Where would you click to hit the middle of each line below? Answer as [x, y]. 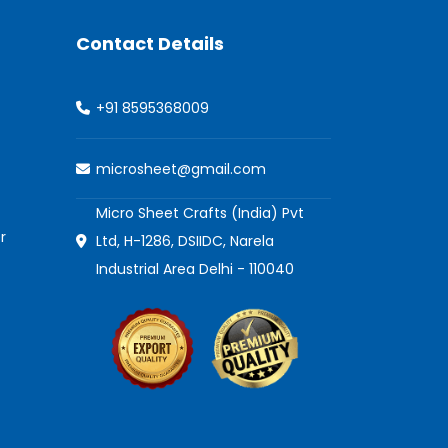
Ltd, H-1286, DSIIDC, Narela [185, 241]
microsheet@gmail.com [181, 168]
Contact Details [150, 43]
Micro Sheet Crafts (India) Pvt [200, 213]
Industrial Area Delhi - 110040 [195, 269]
